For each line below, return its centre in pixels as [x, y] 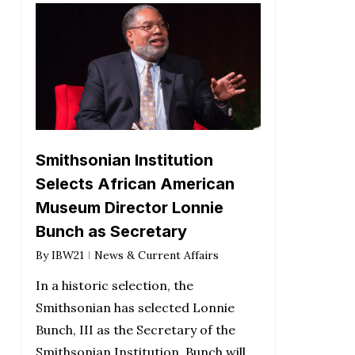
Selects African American [135, 183]
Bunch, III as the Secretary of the [135, 329]
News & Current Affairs [156, 255]
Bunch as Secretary [111, 231]
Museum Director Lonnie [129, 207]
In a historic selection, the [114, 285]
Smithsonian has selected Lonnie [135, 307]
